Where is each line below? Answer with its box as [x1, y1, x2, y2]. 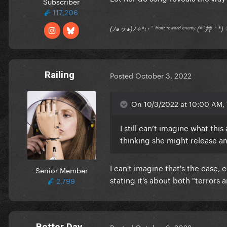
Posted [110, 69, 135, 81]
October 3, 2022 [135, 69, 192, 81]
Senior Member [35, 164, 88, 175]
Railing [44, 68, 74, 81]
